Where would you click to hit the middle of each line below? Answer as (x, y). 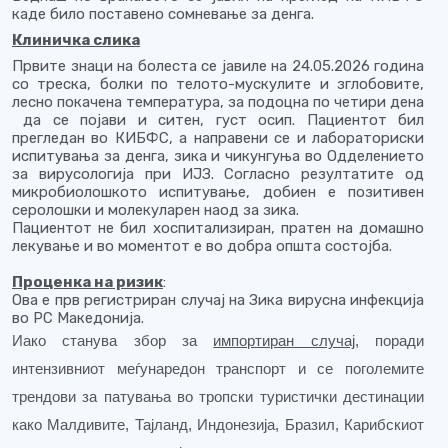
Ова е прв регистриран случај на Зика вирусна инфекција (218, 300)
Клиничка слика (76, 40)
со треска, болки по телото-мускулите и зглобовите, (218, 84)
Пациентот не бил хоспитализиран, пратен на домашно (218, 228)
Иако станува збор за (113, 340)
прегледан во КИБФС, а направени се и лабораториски (218, 138)
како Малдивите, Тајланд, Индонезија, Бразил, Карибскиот (218, 424)
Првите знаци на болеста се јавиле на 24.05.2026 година (218, 66)
